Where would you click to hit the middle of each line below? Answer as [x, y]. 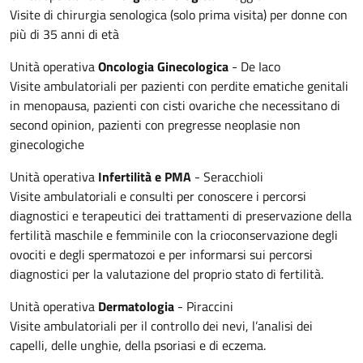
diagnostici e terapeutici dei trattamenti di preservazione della [181, 215]
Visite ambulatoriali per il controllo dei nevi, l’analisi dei [161, 325]
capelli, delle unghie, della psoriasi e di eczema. [138, 345]
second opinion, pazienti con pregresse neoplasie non [155, 124]
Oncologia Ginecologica [163, 66]
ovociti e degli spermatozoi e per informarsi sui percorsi [161, 254]
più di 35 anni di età [64, 34]
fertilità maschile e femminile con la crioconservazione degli [174, 235]
